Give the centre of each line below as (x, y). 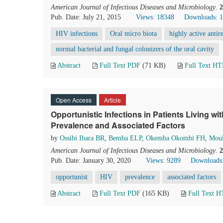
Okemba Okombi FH (175, 138)
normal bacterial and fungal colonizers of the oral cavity (135, 49)
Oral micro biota (133, 34)
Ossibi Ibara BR (82, 138)
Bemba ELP (125, 138)
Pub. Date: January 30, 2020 (91, 161)
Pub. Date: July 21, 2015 (86, 17)
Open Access (74, 100)
